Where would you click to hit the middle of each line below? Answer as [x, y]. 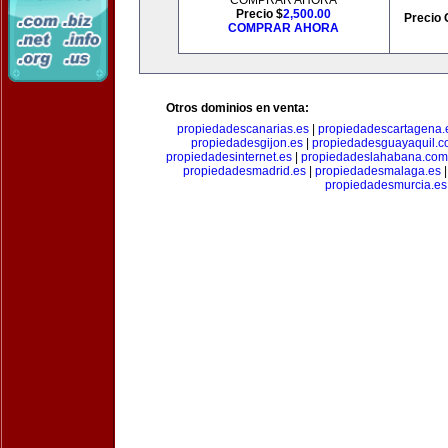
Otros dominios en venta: [237, 108]
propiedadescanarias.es [242, 129]
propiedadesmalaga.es [378, 171]
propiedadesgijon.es [247, 143]
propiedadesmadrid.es [244, 171]
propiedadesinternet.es [229, 157]
